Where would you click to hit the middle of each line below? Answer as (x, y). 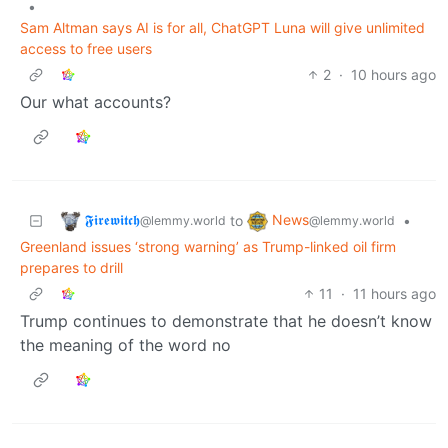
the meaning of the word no (125, 344)
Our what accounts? (95, 101)
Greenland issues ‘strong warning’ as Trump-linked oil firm (208, 246)
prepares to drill (71, 267)
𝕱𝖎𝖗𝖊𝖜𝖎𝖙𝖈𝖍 (112, 219)
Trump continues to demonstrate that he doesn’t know (226, 320)
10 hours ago (393, 74)
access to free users (86, 48)
